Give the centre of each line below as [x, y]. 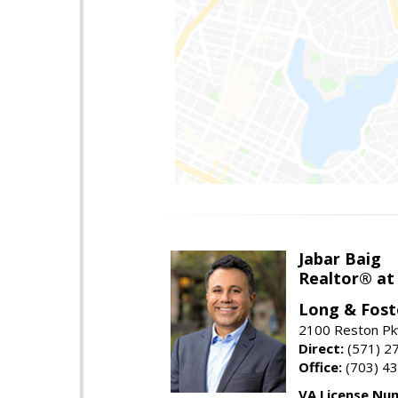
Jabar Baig [340, 258]
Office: [320, 366]
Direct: [321, 348]
